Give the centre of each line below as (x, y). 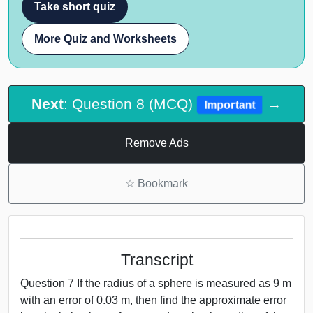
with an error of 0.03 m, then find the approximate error (153, 300)
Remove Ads (156, 143)
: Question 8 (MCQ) (131, 104)
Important (230, 105)
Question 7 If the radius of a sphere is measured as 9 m (156, 283)
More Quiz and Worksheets (105, 38)
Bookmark (161, 183)
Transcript (156, 260)
